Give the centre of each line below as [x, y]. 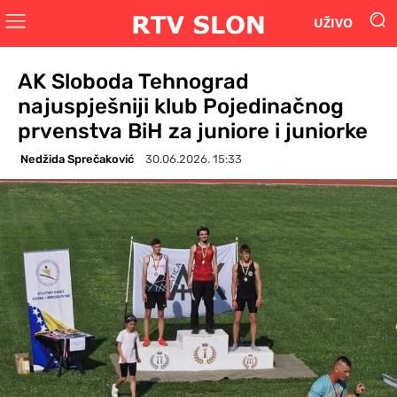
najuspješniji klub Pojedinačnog [181, 106]
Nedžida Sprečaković [77, 159]
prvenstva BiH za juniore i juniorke [193, 131]
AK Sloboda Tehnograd [133, 81]
